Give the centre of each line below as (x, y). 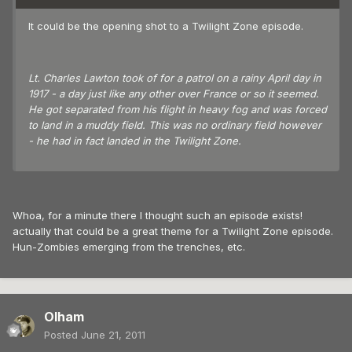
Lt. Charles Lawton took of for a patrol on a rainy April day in (175, 78)
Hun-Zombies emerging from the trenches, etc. (129, 247)
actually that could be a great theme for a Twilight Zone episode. (173, 231)
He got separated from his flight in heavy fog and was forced (178, 110)
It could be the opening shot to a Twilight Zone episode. (166, 26)
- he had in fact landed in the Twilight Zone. (135, 141)
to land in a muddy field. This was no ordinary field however (175, 125)
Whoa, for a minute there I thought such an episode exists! (158, 216)
